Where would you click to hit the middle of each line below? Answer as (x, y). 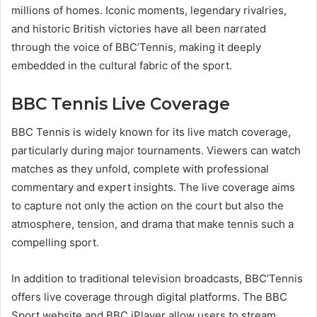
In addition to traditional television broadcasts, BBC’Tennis (157, 279)
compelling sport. (55, 243)
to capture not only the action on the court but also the (148, 206)
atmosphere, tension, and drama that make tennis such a (152, 224)
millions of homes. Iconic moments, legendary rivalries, (149, 10)
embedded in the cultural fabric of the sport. (122, 65)
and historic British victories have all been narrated (139, 28)
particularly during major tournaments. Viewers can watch (156, 151)
